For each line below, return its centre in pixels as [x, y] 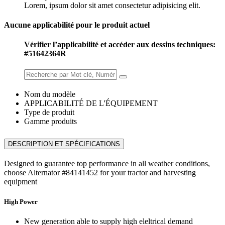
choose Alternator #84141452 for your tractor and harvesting [100, 173]
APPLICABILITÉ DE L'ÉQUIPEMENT [91, 103]
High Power [21, 201]
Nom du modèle [50, 94]
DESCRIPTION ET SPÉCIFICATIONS [64, 144]
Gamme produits [50, 121]
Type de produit [49, 112]
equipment [21, 182]
